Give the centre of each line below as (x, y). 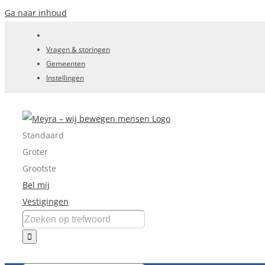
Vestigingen (46, 201)
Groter (35, 152)
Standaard (43, 135)
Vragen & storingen (78, 49)
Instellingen (65, 78)
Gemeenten (66, 64)
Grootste (39, 168)
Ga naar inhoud (36, 13)
